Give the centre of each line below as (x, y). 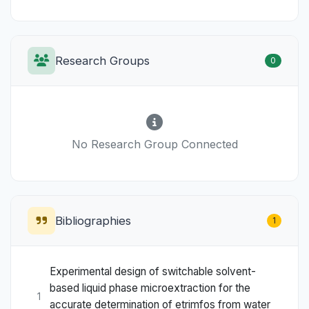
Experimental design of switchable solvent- (153, 272)
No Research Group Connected (154, 144)
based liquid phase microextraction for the (150, 288)
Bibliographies (93, 220)
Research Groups (102, 60)
